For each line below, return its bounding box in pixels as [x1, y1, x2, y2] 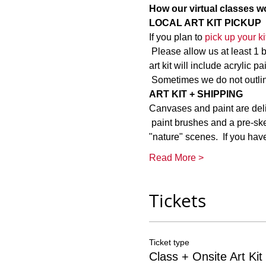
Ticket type [148, 237, 189, 247]
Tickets [148, 189, 206, 213]
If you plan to [148, 32, 205, 42]
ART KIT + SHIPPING [148, 89, 243, 99]
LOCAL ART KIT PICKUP [148, 18, 261, 28]
